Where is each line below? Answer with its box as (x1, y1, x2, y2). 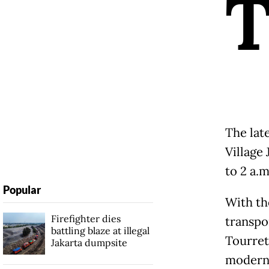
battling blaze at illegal (50, 224, 150, 237)
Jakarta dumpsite (50, 236, 127, 249)
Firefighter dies (50, 212, 121, 225)
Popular (2, 183, 41, 196)
